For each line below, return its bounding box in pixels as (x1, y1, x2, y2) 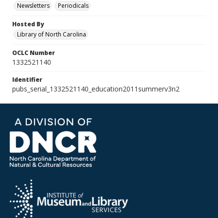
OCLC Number (12, 49, 55, 57)
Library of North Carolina (17, 30, 86, 38)
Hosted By (12, 20, 44, 28)
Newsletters (17, 1, 50, 10)
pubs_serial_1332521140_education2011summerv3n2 (12, 84, 180, 93)
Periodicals (58, 1, 89, 10)
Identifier (12, 75, 42, 84)
